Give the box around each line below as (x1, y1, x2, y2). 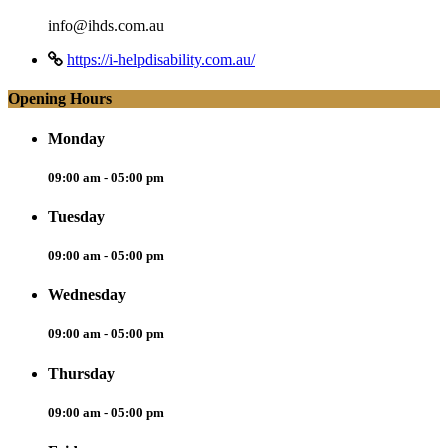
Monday (48, 129, 105, 147)
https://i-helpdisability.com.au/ (67, 51, 255, 69)
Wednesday (48, 286, 126, 304)
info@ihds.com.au (48, 17, 164, 35)
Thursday (48, 364, 115, 382)
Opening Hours (8, 90, 112, 108)
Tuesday (48, 207, 105, 225)
